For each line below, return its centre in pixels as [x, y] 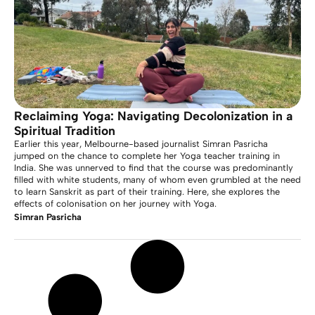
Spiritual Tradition [65, 130]
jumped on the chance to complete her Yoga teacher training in [147, 156]
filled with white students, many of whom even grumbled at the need [157, 180]
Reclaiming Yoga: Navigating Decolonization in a [153, 116]
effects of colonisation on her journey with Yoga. [115, 204]
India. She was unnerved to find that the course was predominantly [154, 168]
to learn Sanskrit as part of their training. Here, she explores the [147, 192]
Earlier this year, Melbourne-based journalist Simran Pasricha [141, 144]
